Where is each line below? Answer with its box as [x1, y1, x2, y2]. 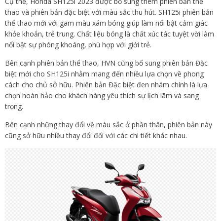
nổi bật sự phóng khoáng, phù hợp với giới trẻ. [5, 40, 153, 49]
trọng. [5, 102, 23, 111]
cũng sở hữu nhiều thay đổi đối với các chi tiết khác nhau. [5, 131, 189, 140]
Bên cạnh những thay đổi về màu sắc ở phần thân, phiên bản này [5, 120, 212, 129]
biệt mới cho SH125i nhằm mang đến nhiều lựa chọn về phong [5, 69, 204, 78]
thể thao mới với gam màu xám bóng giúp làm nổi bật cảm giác [5, 18, 208, 28]
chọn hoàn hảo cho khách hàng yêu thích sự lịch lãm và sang [5, 91, 199, 100]
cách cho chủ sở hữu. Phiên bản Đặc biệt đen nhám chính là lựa [5, 80, 207, 89]
